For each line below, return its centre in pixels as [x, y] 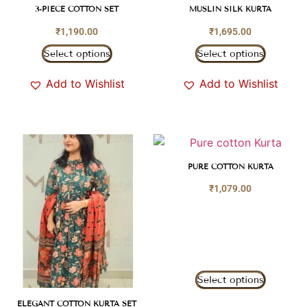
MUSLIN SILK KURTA [230, 9]
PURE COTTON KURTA [230, 166]
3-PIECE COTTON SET [77, 9]
